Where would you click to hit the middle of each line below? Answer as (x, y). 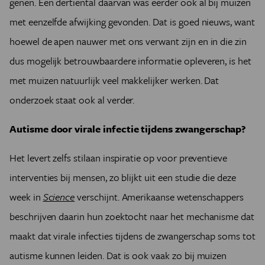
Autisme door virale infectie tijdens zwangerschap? (128, 129)
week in (26, 197)
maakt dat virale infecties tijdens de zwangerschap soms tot (132, 236)
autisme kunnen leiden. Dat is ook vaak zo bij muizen (118, 255)
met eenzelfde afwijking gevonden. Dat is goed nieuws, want (132, 22)
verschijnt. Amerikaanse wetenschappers (159, 197)
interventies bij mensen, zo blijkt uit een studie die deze (123, 177)
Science (59, 197)
